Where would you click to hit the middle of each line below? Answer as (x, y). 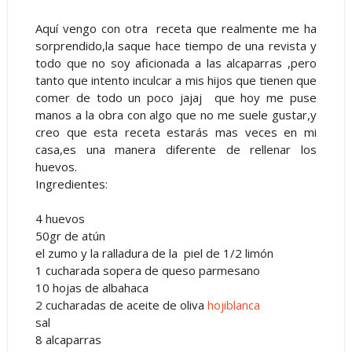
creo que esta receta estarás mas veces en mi (176, 132)
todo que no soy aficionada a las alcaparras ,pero (176, 63)
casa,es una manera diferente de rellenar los (176, 150)
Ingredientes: (71, 184)
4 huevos (60, 219)
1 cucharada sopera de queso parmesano (147, 271)
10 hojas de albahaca (92, 288)
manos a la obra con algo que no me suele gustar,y (176, 115)
